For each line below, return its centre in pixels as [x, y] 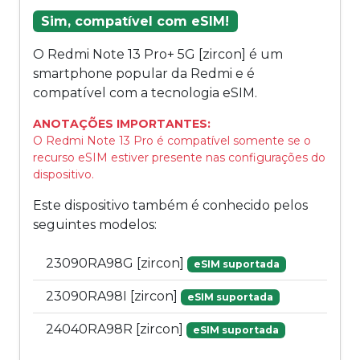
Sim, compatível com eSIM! [135, 21]
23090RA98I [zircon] [113, 297]
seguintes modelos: [95, 225]
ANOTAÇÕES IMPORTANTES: [122, 124]
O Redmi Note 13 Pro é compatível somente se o [172, 141]
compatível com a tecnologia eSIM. [145, 93]
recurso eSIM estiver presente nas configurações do [179, 158]
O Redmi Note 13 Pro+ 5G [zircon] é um [158, 55]
